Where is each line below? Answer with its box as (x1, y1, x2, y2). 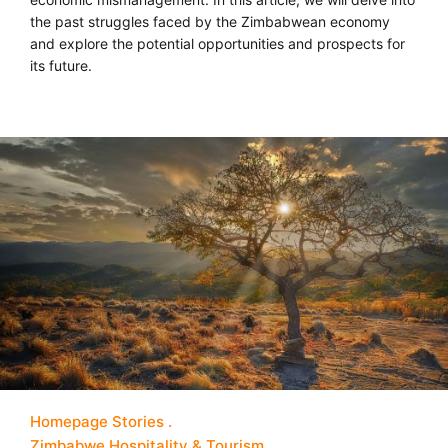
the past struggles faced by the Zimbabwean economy (30, 12, 390, 30)
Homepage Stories (30, 411, 164, 431)
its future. (30, 56, 92, 74)
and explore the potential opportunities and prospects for (30, 34, 405, 52)
